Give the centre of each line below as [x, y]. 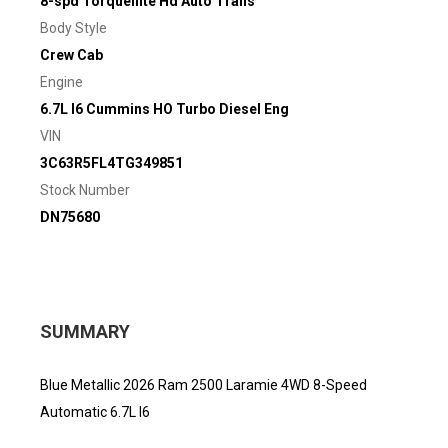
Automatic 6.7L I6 [95, 411]
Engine [61, 81]
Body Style [73, 27]
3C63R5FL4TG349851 [111, 162]
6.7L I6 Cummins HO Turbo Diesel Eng [164, 108]
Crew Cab [71, 54]
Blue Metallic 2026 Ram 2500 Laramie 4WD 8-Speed [203, 384]
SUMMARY [85, 331]
